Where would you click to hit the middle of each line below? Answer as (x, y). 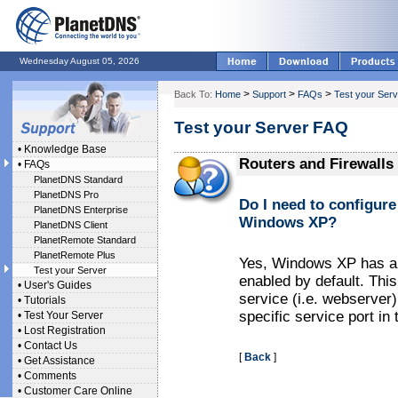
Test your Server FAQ (261, 127)
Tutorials (45, 300)
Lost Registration (65, 330)
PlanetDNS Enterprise (81, 210)
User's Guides (58, 285)
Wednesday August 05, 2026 (80, 61)
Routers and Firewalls (316, 164)
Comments (50, 376)
